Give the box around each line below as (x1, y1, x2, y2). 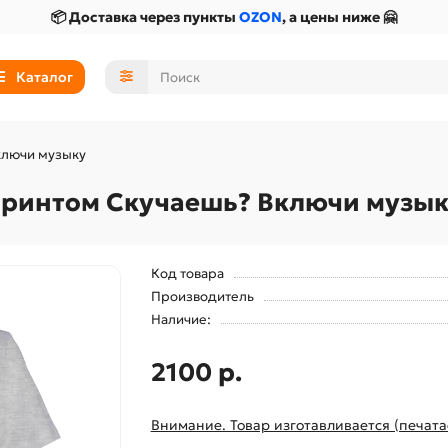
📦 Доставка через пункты (51, 8, 239, 26)
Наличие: (150, 310, 211, 328)
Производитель (150, 287, 254, 305)
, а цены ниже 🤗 (282, 8, 397, 26)
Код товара (150, 264, 224, 282)
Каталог (15, 68, 73, 87)
